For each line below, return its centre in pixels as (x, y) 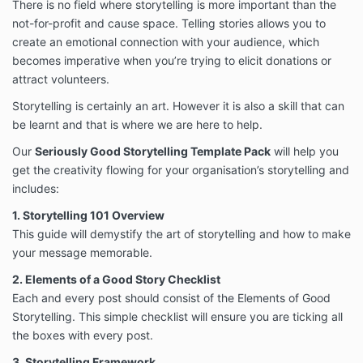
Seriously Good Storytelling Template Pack (153, 152)
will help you (306, 152)
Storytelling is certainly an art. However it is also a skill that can (178, 106)
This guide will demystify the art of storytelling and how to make (181, 234)
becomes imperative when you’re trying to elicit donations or (172, 61)
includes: (36, 189)
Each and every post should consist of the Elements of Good (171, 298)
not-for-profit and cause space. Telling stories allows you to (169, 23)
